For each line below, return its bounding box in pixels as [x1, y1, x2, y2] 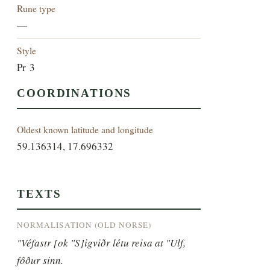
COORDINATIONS [17, 87, 132, 100]
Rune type [17, 2, 56, 15]
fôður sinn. [17, 253, 64, 267]
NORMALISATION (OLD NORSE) [17, 219, 152, 230]
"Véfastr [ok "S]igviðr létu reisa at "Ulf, [17, 235, 186, 250]
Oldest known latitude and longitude [17, 123, 154, 136]
